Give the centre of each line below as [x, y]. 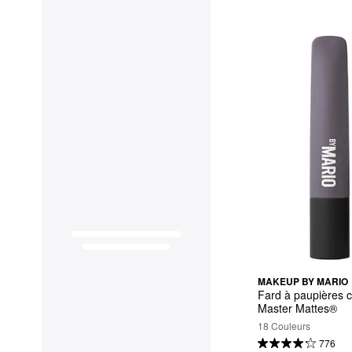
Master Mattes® [297, 308]
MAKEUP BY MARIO [303, 281]
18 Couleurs [284, 326]
